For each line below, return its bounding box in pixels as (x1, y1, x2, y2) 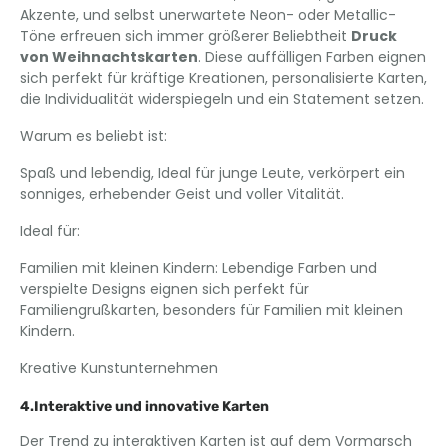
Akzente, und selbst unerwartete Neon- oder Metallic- (20, 5, 396, 25)
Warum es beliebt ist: (20, 126, 167, 146)
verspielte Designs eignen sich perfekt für (20, 279, 309, 299)
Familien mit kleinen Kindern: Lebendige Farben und (20, 258, 377, 278)
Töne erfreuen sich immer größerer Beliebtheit (20, 26, 351, 46)
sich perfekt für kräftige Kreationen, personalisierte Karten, (20, 68, 427, 88)
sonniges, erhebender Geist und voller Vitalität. (20, 184, 344, 204)
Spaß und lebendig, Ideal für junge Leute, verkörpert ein (20, 163, 405, 183)
